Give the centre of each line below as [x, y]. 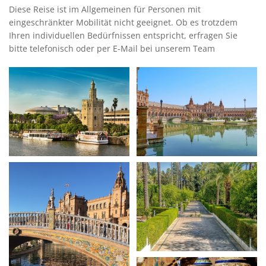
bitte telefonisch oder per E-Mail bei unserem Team [112, 48]
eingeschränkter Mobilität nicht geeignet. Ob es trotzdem [123, 22]
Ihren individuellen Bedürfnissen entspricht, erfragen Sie [123, 35]
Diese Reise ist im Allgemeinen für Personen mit [105, 9]
